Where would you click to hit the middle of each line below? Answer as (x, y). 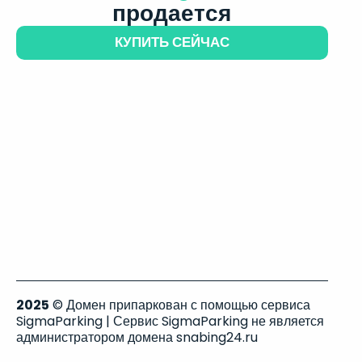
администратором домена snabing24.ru (137, 337)
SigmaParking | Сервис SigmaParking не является (170, 321)
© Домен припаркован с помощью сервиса (180, 305)
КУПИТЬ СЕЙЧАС (172, 42)
